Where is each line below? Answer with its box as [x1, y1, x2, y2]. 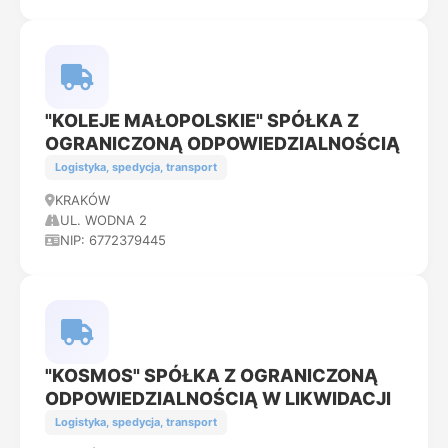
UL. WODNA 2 [60, 212, 147, 228]
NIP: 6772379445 [60, 232, 166, 248]
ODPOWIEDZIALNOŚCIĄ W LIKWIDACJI [45, 388, 391, 409]
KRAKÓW [55, 192, 110, 208]
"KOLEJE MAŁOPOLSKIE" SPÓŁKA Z [45, 110, 359, 131]
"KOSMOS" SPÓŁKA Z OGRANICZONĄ [45, 365, 378, 386]
